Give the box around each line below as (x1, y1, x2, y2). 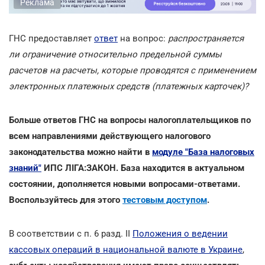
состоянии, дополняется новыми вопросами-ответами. (9, 178, 240, 189)
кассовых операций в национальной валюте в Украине (9, 244, 243, 255)
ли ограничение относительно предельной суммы (9, 49, 222, 60)
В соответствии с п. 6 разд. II (9, 228, 132, 239)
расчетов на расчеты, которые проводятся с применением (9, 64, 256, 76)
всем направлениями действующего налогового (9, 130, 211, 141)
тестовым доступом (122, 194, 207, 205)
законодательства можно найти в (9, 146, 152, 157)
